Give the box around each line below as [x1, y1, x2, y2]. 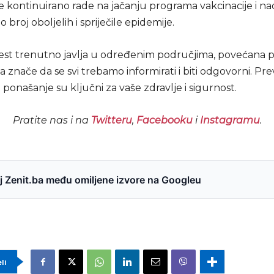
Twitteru [91, 114, 132, 127]
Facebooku [136, 114, 193, 127]
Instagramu [199, 114, 260, 127]
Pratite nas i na [12, 114, 91, 127]
